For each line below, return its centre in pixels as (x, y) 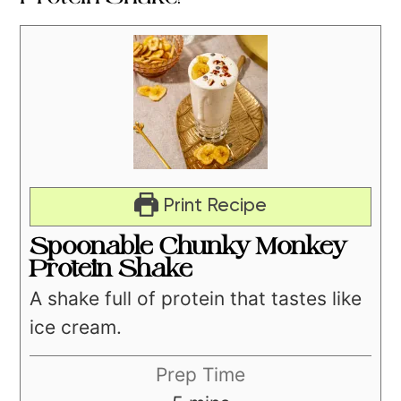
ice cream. (76, 327)
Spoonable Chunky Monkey (188, 246)
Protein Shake (111, 268)
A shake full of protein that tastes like (196, 298)
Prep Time (200, 374)
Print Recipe (213, 206)
